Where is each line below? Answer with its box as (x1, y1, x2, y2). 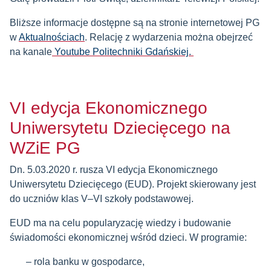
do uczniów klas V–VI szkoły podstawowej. (10, 194, 194, 204)
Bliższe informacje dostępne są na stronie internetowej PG (10, 18, 260, 28)
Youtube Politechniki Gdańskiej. (52, 47, 194, 57)
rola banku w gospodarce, (34, 256, 145, 267)
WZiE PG (10, 139, 80, 157)
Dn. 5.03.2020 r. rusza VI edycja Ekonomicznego (10, 165, 218, 175)
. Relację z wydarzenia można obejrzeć (85, 32, 253, 42)
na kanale (10, 47, 52, 57)
